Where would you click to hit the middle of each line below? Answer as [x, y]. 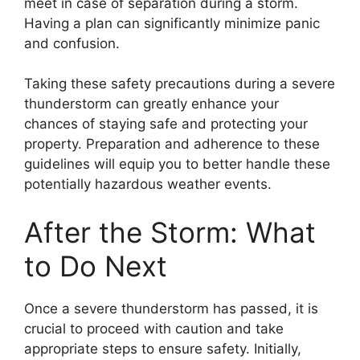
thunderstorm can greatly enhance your [151, 104]
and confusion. [72, 43]
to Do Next [96, 266]
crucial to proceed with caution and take [154, 328]
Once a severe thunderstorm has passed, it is [171, 308]
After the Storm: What [170, 232]
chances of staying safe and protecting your [166, 124]
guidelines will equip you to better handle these [177, 164]
